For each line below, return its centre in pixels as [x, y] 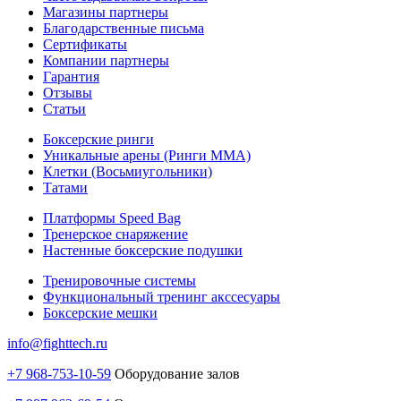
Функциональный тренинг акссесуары [162, 297]
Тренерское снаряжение [115, 235]
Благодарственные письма [124, 29]
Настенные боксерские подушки [143, 251]
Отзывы [68, 93]
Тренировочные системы [119, 281]
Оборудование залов [175, 374]
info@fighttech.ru [57, 344]
